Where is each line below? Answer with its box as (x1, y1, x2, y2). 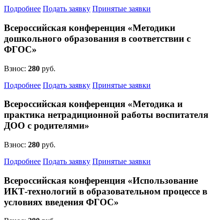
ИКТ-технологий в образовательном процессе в (4, 186, 207, 196)
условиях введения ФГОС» (4, 196, 119, 207)
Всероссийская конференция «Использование (4, 175, 198, 186)
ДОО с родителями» (4, 120, 89, 131)
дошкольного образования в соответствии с (4, 33, 191, 44)
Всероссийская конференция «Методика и (4, 99, 183, 110)
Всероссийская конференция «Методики (4, 22, 175, 33)
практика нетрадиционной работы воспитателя (4, 110, 208, 120)
